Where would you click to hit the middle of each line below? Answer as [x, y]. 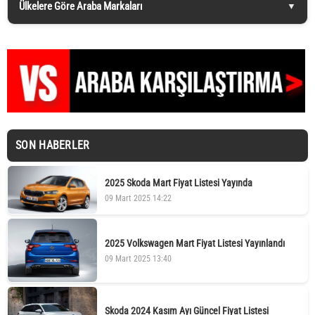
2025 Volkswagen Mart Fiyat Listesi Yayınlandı [194, 243]
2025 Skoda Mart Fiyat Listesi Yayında [178, 182]
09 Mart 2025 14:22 [138, 198]
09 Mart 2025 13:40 [138, 258]
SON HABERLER [53, 146]
